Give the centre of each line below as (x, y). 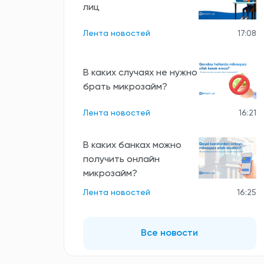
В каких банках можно (132, 145)
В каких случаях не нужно (140, 73)
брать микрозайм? (125, 87)
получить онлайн (121, 159)
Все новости (170, 233)
